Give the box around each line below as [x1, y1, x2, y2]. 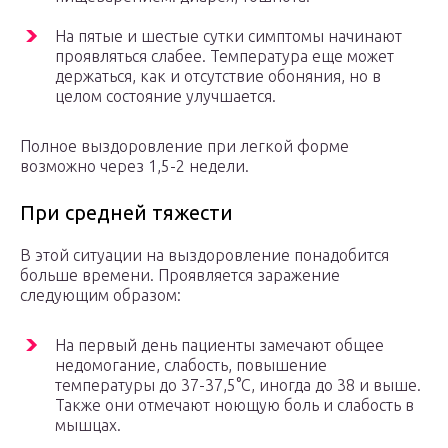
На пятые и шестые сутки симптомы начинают [55, 27, 402, 46]
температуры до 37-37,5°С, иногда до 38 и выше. [55, 376, 421, 395]
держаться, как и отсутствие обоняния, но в [55, 67, 381, 86]
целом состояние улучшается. [55, 87, 276, 106]
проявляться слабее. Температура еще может [55, 47, 394, 66]
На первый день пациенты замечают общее [55, 336, 384, 355]
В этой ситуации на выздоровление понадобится [20, 246, 389, 265]
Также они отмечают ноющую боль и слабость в [55, 396, 414, 415]
